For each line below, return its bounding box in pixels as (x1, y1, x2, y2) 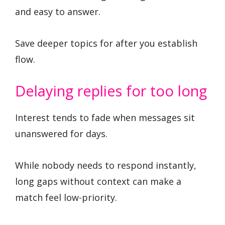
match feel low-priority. (15, 191, 117, 203)
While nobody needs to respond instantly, (15, 159, 196, 171)
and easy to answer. (15, 5, 100, 18)
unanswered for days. (15, 128, 107, 140)
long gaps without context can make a (15, 175, 181, 187)
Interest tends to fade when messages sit (15, 111, 195, 124)
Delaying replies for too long (15, 81, 207, 101)
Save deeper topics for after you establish (15, 37, 197, 49)
